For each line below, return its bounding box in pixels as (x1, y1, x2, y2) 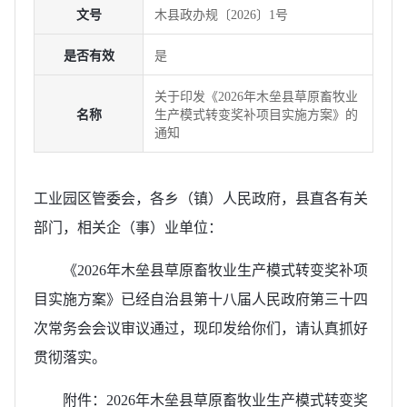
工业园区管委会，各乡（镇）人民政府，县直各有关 (34, 190, 368, 206)
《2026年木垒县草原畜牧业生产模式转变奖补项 (63, 262, 368, 278)
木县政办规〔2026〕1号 (154, 7, 288, 22)
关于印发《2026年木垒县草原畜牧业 (154, 89, 358, 104)
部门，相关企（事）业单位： (34, 219, 223, 235)
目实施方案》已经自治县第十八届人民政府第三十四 (34, 291, 368, 307)
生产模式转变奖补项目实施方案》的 (154, 107, 358, 122)
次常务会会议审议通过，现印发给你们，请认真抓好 (34, 320, 368, 336)
